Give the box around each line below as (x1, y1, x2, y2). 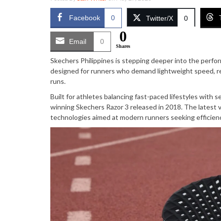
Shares (116, 43, 130, 49)
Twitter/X (146, 14, 173, 22)
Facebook (69, 14, 100, 22)
